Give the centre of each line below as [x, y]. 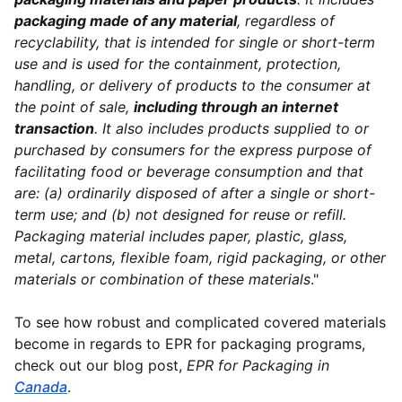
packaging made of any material [126, 21]
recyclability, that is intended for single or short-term [195, 43]
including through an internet [236, 107]
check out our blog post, [100, 366]
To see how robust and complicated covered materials [200, 323]
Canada [41, 387]
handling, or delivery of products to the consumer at [192, 86]
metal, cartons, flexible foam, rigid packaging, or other [200, 258]
